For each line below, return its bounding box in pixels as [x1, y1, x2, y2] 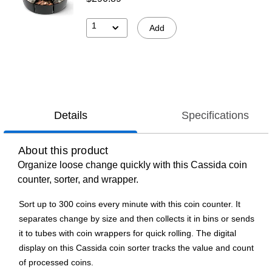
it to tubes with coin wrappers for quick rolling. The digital [19, 228, 236, 239]
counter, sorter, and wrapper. [18, 174, 138, 185]
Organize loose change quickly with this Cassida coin [18, 160, 247, 171]
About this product [18, 144, 109, 157]
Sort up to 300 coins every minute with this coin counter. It [19, 199, 240, 209]
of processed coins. [19, 257, 93, 268]
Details [53, 109, 87, 122]
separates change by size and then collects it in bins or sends [19, 214, 254, 224]
